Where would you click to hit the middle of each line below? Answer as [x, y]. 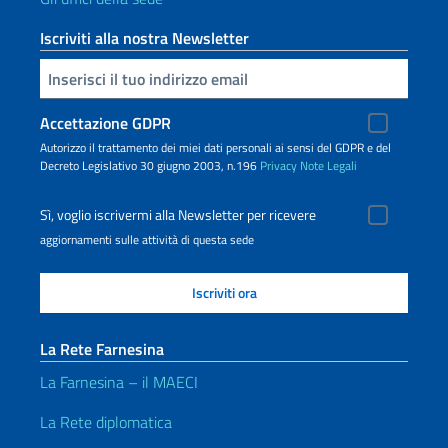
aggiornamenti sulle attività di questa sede [147, 239]
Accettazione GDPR [105, 123]
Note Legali [328, 165]
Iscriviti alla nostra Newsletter [144, 38]
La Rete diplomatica [106, 422]
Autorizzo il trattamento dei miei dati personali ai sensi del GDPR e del [215, 147]
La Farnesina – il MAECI [119, 382]
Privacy [278, 165]
